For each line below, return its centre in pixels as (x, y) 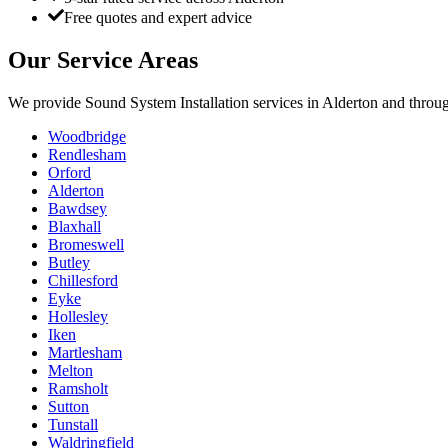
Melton (70, 371)
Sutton (68, 407)
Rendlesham (87, 155)
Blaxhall (74, 227)
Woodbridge (87, 137)
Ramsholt (78, 389)
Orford (69, 173)
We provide (46, 103)
